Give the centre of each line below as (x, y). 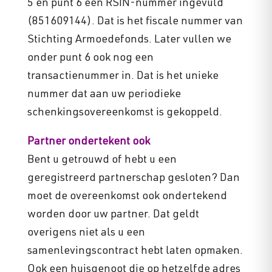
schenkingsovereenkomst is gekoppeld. (124, 113)
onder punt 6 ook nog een (90, 59)
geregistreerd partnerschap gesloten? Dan (133, 179)
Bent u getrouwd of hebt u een (102, 161)
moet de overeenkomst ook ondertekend (127, 197)
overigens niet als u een (86, 233)
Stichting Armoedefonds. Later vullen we (129, 40)
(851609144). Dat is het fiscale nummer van (135, 22)
